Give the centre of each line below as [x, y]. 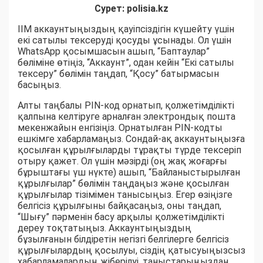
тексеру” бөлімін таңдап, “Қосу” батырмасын [118, 74]
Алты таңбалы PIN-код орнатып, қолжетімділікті [126, 106]
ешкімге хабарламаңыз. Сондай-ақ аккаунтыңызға [131, 139]
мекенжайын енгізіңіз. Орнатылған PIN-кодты [120, 128]
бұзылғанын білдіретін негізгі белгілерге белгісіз [123, 240]
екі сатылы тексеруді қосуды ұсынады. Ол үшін [124, 41]
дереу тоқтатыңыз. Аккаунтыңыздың [104, 228]
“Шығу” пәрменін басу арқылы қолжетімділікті [121, 217]
